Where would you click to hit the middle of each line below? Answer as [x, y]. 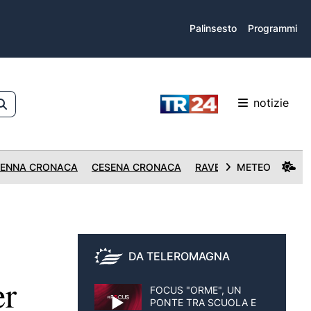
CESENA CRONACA [136, 167]
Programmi [272, 28]
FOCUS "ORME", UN [196, 290]
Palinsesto [213, 28]
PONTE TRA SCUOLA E [203, 302]
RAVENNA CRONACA [244, 167]
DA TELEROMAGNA [179, 256]
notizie [271, 102]
